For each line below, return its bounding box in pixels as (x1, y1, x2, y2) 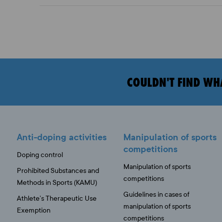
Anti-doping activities (16, 131, 107, 143)
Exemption (16, 206, 51, 215)
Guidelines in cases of (123, 190, 190, 199)
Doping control (16, 151, 63, 159)
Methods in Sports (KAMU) (16, 178, 97, 187)
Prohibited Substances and (16, 166, 99, 175)
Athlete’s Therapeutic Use (16, 194, 97, 203)
